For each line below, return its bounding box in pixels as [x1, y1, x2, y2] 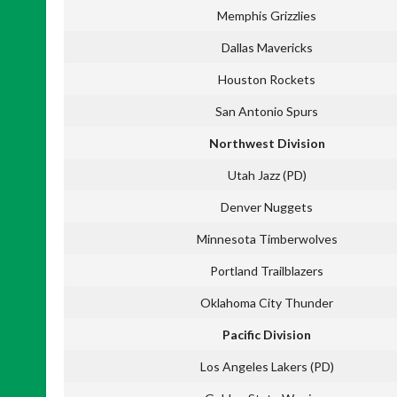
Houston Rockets [218, 71, 315, 87]
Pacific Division [222, 326, 311, 342]
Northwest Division [208, 135, 325, 151]
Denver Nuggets [221, 198, 313, 214]
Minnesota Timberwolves [196, 230, 338, 246]
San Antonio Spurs [215, 103, 318, 119]
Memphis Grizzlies [217, 7, 316, 23]
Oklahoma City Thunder [200, 294, 333, 310]
